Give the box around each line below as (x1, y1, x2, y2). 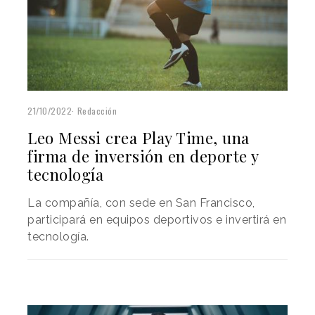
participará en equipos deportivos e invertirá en (27, 213, 286, 227)
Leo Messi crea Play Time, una (27, 127, 250, 149)
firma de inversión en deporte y (27, 146, 259, 167)
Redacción (77, 105, 117, 117)
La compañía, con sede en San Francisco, (27, 196, 255, 210)
